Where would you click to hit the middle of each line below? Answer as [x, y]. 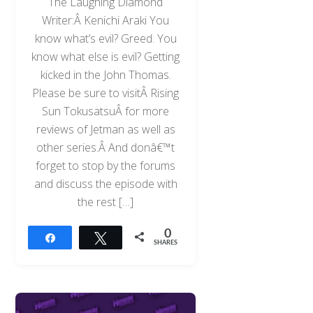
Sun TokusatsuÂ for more [106, 111]
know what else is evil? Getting [106, 56]
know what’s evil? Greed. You [105, 38]
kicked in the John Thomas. [105, 74]
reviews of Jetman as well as [105, 129]
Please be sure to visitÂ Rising [106, 93]
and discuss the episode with [105, 183]
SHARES [166, 242]
